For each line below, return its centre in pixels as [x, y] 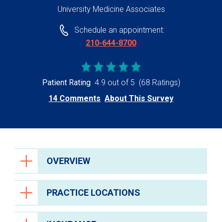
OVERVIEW [68, 161]
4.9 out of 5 [114, 83]
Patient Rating [66, 83]
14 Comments [75, 99]
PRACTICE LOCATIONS [93, 193]
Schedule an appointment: [119, 30]
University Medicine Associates [111, 9]
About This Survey [139, 99]
